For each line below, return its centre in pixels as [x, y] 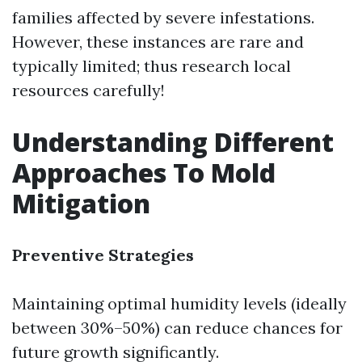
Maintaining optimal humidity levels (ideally [179, 303]
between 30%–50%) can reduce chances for [177, 328]
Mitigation [81, 203]
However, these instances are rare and [158, 42]
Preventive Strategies [103, 255]
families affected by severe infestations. [163, 17]
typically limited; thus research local [152, 66]
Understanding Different [173, 142]
